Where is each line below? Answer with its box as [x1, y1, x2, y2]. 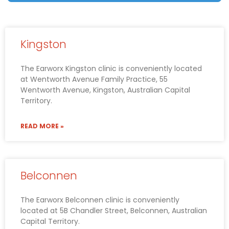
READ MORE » [20, 122, 64, 131]
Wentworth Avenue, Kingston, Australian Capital [20, 85, 190, 96]
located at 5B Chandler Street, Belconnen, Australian [20, 205, 207, 216]
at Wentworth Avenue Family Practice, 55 [20, 74, 168, 85]
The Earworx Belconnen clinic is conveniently [20, 195, 179, 205]
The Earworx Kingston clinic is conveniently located [20, 63, 202, 74]
